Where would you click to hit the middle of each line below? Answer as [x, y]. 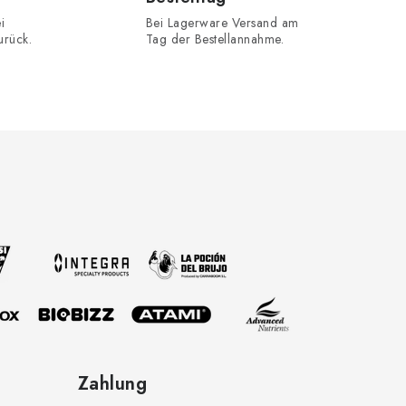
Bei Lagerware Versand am [222, 22]
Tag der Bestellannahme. [214, 39]
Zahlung [112, 383]
